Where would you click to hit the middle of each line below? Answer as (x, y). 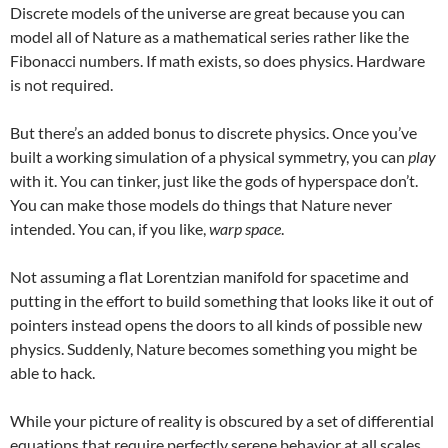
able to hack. (52, 372)
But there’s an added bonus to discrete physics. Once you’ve (213, 132)
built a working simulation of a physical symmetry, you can (209, 156)
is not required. (61, 84)
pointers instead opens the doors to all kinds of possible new (216, 324)
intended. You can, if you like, (109, 228)
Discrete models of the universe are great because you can (207, 12)
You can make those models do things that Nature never (201, 204)
